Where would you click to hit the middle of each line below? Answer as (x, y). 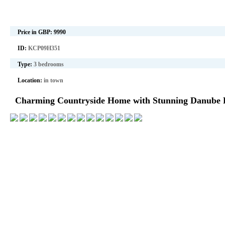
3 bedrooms (49, 64)
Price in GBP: (36, 32)
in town (53, 80)
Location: (31, 80)
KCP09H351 (44, 48)
